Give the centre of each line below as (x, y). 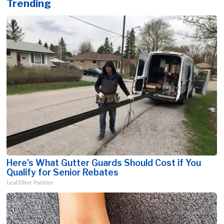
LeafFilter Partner (30, 183)
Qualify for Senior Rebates (63, 172)
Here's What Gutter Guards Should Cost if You (104, 163)
